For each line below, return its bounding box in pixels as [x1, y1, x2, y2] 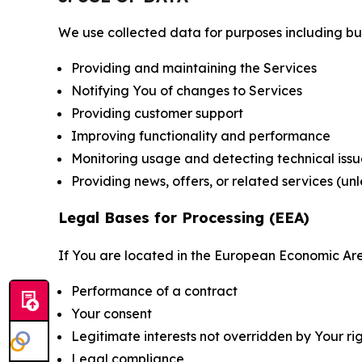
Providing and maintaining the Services [71, 60, 317, 76]
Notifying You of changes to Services [71, 82, 302, 99]
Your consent [71, 305, 152, 322]
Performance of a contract [71, 283, 238, 299]
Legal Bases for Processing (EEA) [58, 208, 309, 227]
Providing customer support [71, 105, 243, 121]
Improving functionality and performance [71, 128, 330, 144]
